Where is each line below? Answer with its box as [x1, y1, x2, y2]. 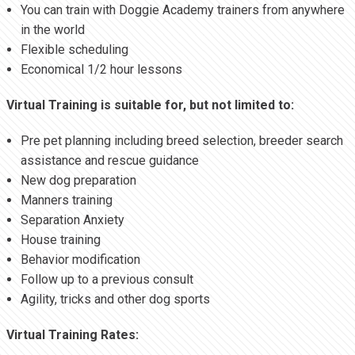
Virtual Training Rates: [6, 327, 139, 343]
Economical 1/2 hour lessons [20, 62, 182, 78]
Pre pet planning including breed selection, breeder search [20, 133, 343, 149]
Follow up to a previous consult [20, 272, 193, 288]
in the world [20, 22, 85, 38]
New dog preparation [20, 173, 136, 189]
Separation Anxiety [20, 212, 124, 228]
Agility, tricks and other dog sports [20, 292, 210, 307]
